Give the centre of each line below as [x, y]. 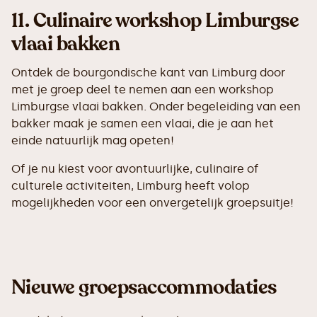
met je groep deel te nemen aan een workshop [143, 89]
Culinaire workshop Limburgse [166, 20]
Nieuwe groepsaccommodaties [144, 287]
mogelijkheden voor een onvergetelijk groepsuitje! [152, 202]
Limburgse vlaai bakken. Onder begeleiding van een [156, 106]
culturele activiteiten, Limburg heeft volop [131, 185]
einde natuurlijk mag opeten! [93, 140]
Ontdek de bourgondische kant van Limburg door [148, 72]
